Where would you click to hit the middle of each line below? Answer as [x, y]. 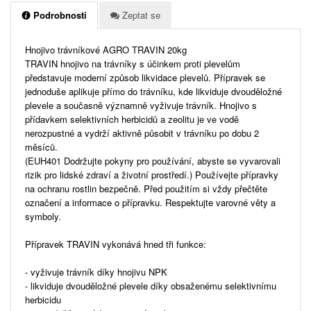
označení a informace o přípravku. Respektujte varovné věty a [150, 202]
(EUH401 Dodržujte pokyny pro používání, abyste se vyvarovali [153, 160]
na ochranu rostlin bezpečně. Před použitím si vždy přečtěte [146, 188]
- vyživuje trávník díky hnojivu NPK [96, 271]
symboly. [43, 216]
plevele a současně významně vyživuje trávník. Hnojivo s [141, 105]
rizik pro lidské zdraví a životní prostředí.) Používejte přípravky [152, 174]
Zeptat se [140, 15]
